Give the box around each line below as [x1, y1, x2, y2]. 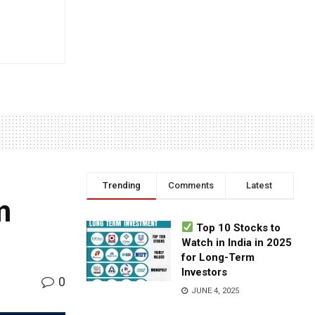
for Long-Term [181, 250, 255, 264]
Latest [246, 179, 273, 191]
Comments [167, 179, 214, 191]
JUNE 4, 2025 [189, 285, 240, 295]
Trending [102, 179, 141, 191]
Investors [181, 265, 228, 278]
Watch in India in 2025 [181, 236, 292, 249]
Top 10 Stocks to [193, 221, 281, 234]
